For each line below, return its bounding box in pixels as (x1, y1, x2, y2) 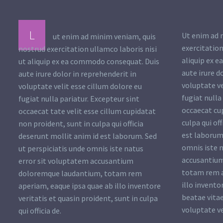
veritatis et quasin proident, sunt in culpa (18, 193, 158, 204)
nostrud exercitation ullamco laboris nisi (18, 44, 157, 54)
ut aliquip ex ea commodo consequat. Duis (18, 56, 159, 67)
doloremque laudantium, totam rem (18, 168, 142, 179)
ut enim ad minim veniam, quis (53, 31, 156, 42)
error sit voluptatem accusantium (18, 156, 133, 166)
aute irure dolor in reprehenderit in (18, 69, 136, 79)
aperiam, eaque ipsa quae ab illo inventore (18, 181, 161, 191)
